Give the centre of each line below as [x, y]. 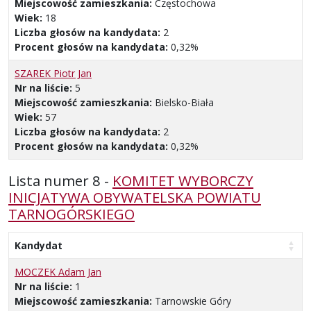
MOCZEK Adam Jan [58, 271]
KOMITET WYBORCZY [183, 180]
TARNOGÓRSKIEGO [72, 213]
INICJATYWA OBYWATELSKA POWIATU [135, 197]
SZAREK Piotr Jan [53, 73]
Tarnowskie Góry [193, 301]
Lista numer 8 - [60, 180]
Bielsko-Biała [184, 102]
